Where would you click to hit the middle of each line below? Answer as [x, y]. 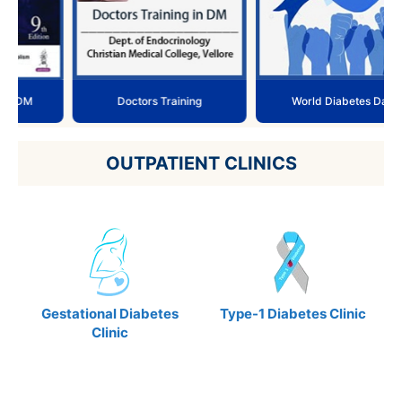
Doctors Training [115, 100]
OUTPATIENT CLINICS [201, 163]
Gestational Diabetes [109, 313]
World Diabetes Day [298, 100]
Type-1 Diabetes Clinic [293, 313]
